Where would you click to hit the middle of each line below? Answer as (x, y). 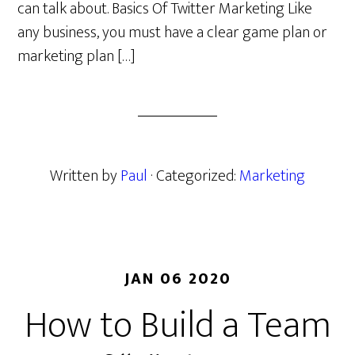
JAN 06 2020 (177, 279)
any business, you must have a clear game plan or (173, 32)
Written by (85, 176)
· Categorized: (195, 176)
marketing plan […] (77, 56)
